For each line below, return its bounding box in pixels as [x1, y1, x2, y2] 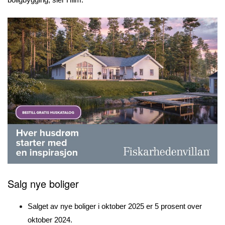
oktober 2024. [28, 215, 72, 224]
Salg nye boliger [8, 176, 79, 191]
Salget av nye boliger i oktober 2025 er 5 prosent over [28, 201, 202, 210]
